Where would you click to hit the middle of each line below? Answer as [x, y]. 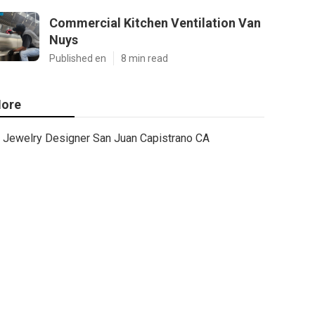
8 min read [144, 58]
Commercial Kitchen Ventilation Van [155, 23]
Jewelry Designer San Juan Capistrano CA [106, 138]
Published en [78, 58]
